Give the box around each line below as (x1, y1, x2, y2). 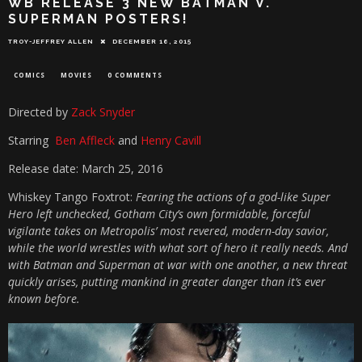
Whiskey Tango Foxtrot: (8, 188, 133, 204)
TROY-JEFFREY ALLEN (8, 36, 94, 45)
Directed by (8, 103, 71, 120)
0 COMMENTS (107, 69, 162, 79)
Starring (8, 132, 55, 148)
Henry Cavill (141, 132, 201, 148)
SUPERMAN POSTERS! (8, 11, 189, 27)
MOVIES (61, 69, 92, 79)
